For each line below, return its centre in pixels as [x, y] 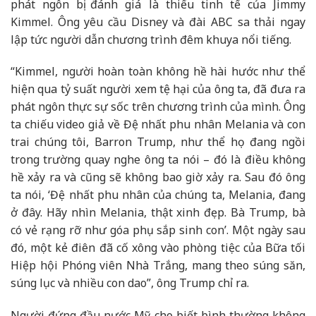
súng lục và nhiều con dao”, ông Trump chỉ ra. [130, 283]
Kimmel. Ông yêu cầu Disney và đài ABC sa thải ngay [158, 22]
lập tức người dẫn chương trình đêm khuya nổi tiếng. [151, 39]
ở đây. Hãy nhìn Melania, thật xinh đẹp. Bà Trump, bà [158, 213]
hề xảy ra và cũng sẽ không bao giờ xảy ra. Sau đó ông [158, 177]
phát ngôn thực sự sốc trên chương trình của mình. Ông [158, 107]
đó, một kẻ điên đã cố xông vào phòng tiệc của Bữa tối [158, 248]
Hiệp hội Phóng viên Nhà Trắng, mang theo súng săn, [158, 266]
